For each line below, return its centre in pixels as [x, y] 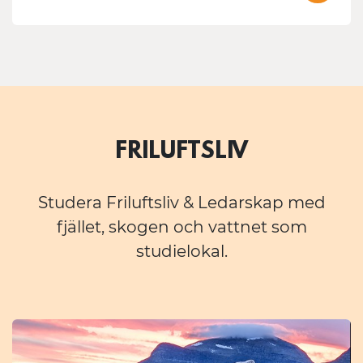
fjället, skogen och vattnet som [181, 227]
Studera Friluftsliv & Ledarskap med [181, 203]
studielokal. [181, 252]
